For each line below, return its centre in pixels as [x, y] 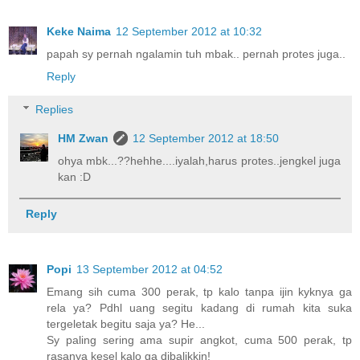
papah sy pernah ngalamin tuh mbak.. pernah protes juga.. [196, 53]
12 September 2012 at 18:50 [206, 139]
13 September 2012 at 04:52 [149, 270]
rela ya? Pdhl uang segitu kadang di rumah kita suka [199, 308]
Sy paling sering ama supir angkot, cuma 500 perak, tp [199, 340]
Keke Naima [79, 31]
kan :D [75, 177]
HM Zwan [84, 139]
